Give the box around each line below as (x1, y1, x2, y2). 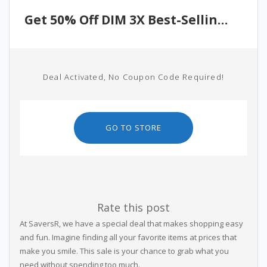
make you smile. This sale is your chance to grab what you (19, 246, 229, 256)
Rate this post (97, 200, 170, 215)
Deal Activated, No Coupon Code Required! (42, 72, 224, 82)
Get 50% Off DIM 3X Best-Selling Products (218, 11, 228, 28)
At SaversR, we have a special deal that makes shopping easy (19, 218, 243, 229)
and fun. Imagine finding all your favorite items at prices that (19, 232, 237, 243)
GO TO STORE (105, 122, 162, 133)
